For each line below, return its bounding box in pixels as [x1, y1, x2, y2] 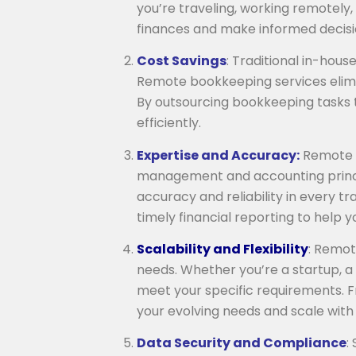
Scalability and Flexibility [137, 239, 308, 258]
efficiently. [137, 114, 201, 133]
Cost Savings [137, 52, 226, 71]
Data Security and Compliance [137, 334, 346, 353]
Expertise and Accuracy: [137, 145, 300, 164]
